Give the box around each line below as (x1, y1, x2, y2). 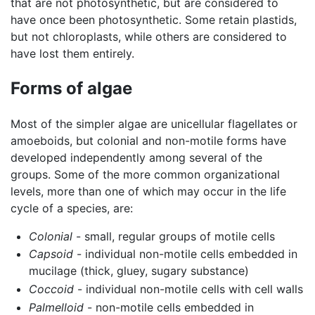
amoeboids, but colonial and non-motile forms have (11, 133, 286, 148)
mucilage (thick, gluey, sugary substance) (28, 264, 249, 278)
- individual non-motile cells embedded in (72, 247, 297, 262)
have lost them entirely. (11, 46, 134, 60)
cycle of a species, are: (11, 200, 133, 215)
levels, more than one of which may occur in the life (11, 184, 286, 198)
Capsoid (28, 247, 73, 262)
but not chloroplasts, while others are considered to (11, 30, 287, 44)
